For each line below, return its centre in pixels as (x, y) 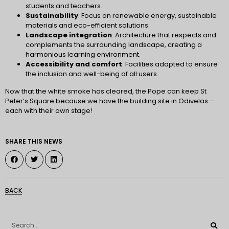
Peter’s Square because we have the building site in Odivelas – (110, 101)
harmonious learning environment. (83, 55)
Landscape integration (69, 35)
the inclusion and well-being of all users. (92, 74)
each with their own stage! (49, 110)
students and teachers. (64, 6)
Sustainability (52, 16)
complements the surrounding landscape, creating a (114, 45)
